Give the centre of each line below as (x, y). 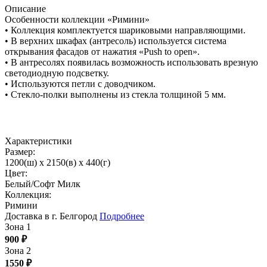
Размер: (20, 152)
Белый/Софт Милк (43, 184)
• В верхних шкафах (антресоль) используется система (116, 41)
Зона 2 (18, 251)
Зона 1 (18, 227)
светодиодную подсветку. (57, 73)
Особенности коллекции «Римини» (77, 20)
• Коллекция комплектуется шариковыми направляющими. (125, 30)
